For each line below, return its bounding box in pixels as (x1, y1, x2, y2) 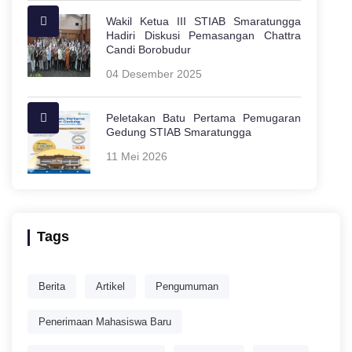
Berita (38, 280, 65, 292)
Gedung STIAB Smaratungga (106, 125, 251, 138)
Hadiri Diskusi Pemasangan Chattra (106, 28, 301, 42)
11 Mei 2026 (106, 149, 167, 163)
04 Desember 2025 (106, 67, 202, 80)
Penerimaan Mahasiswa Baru (38, 315, 171, 328)
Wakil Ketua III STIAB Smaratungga (106, 14, 301, 27)
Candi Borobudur (106, 42, 191, 56)
